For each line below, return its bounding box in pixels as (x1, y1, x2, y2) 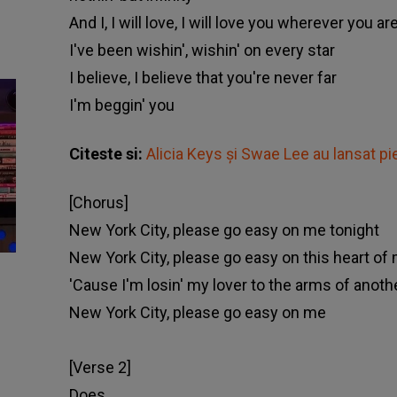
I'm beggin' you (68, 96, 175, 115)
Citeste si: (68, 144, 146, 164)
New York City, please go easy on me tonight (68, 221, 379, 240)
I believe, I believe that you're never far (68, 68, 337, 88)
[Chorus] (68, 193, 128, 213)
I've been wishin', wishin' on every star (68, 41, 335, 60)
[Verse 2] (68, 358, 131, 378)
